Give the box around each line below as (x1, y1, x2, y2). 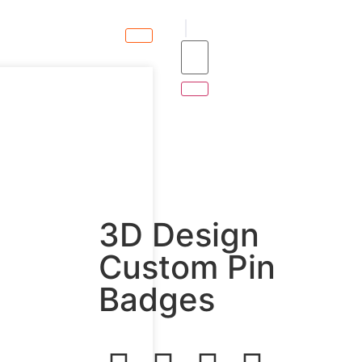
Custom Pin (99, 247, 276, 287)
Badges (99, 280, 215, 319)
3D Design (99, 215, 259, 255)
